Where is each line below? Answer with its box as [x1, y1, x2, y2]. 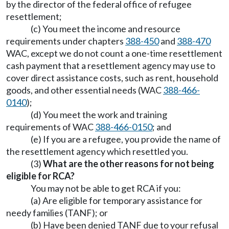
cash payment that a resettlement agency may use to [6, 60, 215, 71]
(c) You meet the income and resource [31, 23, 180, 34]
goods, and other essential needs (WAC [6, 84, 163, 96]
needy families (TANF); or [6, 207, 108, 218]
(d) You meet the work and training [31, 109, 167, 120]
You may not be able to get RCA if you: [31, 182, 181, 194]
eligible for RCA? [6, 170, 75, 181]
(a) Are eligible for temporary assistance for [31, 195, 202, 206]
